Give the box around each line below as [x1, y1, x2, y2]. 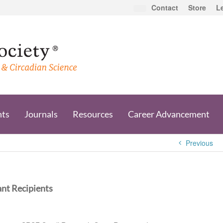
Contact [151, 2, 178, 12]
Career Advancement [127, 109, 210, 119]
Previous [185, 138, 213, 148]
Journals [24, 109, 58, 119]
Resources [72, 109, 113, 119]
